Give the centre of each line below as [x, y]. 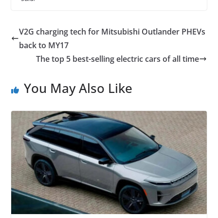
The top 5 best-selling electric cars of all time [118, 59]
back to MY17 [44, 45]
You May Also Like [78, 88]
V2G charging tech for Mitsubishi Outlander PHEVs [112, 32]
